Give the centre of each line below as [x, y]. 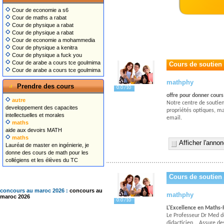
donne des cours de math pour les [47, 152]
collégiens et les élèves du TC [42, 160]
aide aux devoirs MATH [34, 130]
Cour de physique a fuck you [46, 55]
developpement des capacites [42, 107]
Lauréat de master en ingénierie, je [47, 145]
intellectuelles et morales [35, 115]
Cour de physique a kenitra [44, 47]
